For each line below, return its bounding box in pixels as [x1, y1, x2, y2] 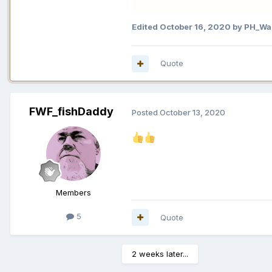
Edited [132, 22, 160, 32]
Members [56, 188, 91, 198]
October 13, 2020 [160, 107, 225, 117]
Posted [132, 107, 160, 117]
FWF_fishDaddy [29, 105, 114, 118]
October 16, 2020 [160, 22, 231, 32]
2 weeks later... [132, 248, 188, 259]
